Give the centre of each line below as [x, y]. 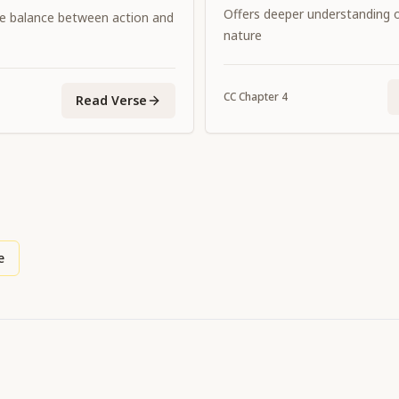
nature [243, 35]
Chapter [259, 97]
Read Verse [111, 100]
